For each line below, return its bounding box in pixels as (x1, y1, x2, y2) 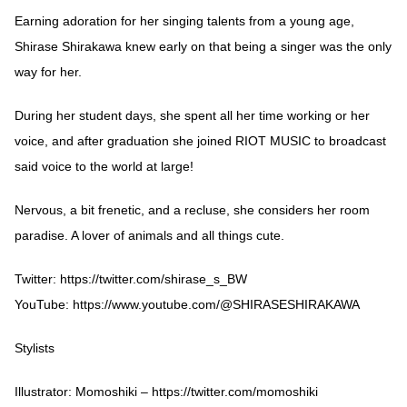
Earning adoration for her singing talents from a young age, (15, 13, 354, 28)
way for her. (15, 64, 82, 79)
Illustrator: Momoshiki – (15, 383, 152, 399)
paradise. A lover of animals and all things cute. (15, 227, 284, 243)
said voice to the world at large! (15, 158, 194, 174)
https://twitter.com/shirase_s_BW (60, 271, 247, 286)
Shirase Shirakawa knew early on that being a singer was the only (15, 38, 392, 54)
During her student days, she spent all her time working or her (15, 107, 370, 123)
